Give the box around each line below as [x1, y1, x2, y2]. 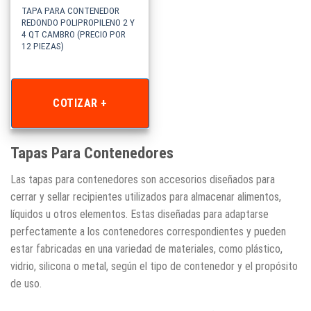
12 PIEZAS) [22, 40, 65, 51]
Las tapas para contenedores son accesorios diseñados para [10, 172, 275, 186]
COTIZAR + [53, 96, 108, 110]
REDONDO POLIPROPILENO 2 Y [22, 16, 135, 28]
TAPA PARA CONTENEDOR [22, 4, 120, 16]
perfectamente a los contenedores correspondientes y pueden [10, 224, 286, 238]
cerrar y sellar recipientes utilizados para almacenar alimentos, [10, 190, 281, 203]
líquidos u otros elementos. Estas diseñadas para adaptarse [10, 207, 269, 221]
